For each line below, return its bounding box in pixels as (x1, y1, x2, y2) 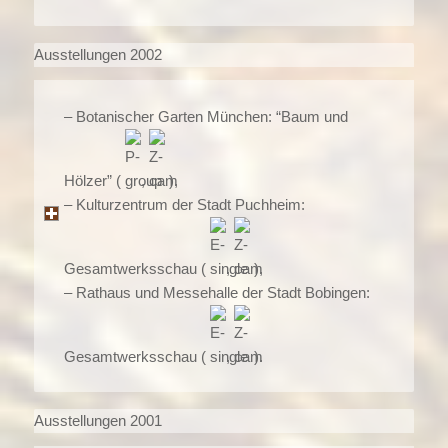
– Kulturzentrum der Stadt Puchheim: (63, 195, 305, 213)
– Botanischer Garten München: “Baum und (63, 107, 348, 125)
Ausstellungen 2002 (33, 46, 162, 64)
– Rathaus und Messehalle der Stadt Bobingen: (63, 283, 370, 301)
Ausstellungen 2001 (33, 412, 162, 430)
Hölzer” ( (63, 171, 125, 189)
